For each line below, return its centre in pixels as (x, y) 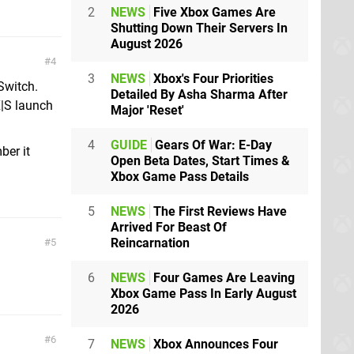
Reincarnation (150, 243)
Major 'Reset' (147, 110)
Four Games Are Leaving (222, 278)
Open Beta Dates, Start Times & (200, 161)
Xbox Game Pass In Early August (203, 294)
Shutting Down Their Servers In (199, 28)
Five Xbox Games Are (213, 12)
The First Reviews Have (218, 211)
